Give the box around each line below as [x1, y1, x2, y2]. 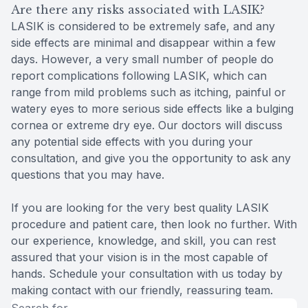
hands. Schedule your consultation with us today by [11, 266, 283, 280]
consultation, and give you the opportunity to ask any [11, 151, 291, 165]
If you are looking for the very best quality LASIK [11, 200, 269, 214]
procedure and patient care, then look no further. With [11, 217, 297, 231]
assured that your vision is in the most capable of [11, 250, 268, 264]
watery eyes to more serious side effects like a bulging [11, 101, 294, 115]
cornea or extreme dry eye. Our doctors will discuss [11, 118, 283, 132]
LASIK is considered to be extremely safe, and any [11, 19, 275, 33]
